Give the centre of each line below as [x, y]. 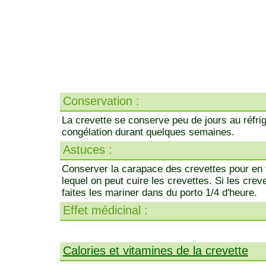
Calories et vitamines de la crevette [156, 251]
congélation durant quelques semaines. [148, 132]
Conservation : [101, 101]
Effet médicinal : [105, 210]
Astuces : [88, 150]
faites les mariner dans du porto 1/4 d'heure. [159, 193]
